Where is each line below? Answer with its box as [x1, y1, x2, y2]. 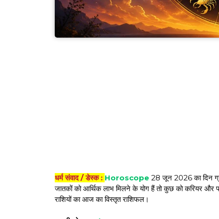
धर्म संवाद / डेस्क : [55, 173, 103, 183]
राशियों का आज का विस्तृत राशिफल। [55, 195, 149, 204]
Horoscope [105, 173, 151, 183]
